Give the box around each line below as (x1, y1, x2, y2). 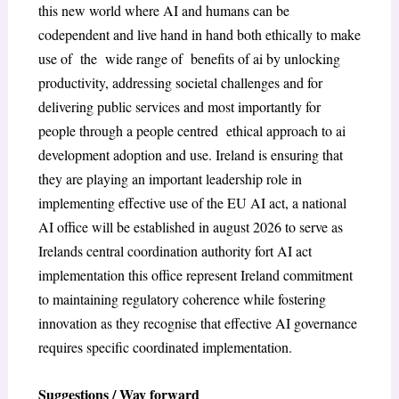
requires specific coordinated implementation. (37, 338, 292, 357)
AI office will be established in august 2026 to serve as (37, 217, 343, 237)
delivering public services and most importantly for (37, 97, 321, 117)
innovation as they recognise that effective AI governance (37, 313, 357, 333)
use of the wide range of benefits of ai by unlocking (37, 49, 340, 69)
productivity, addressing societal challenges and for (37, 73, 322, 93)
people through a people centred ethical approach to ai (37, 121, 346, 141)
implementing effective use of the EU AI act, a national (37, 193, 346, 213)
